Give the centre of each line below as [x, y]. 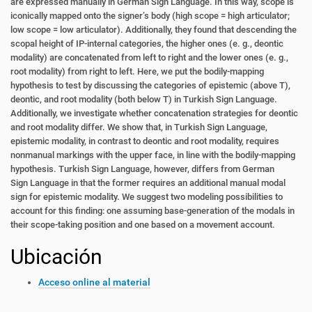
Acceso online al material [94, 282]
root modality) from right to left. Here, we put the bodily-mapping [137, 71]
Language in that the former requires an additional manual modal [158, 183]
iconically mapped [47, 16]
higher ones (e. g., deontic [232, 44]
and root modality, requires [227, 141]
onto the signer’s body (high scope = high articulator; [187, 16]
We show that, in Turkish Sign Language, [187, 127]
